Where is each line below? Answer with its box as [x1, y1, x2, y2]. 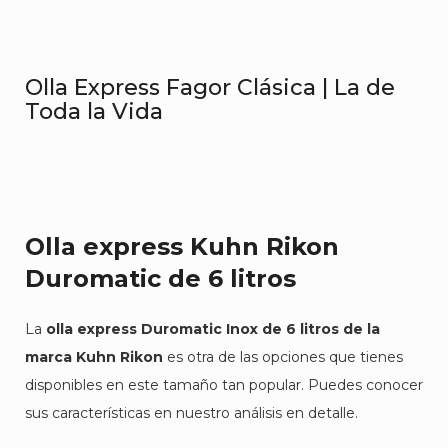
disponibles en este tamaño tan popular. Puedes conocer [25, 376, 423, 394]
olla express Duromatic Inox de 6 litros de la [46, 320, 380, 338]
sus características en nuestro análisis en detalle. [25, 404, 358, 422]
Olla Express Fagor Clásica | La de [25, 74, 395, 101]
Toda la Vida [25, 98, 163, 125]
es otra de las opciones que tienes [163, 348, 403, 366]
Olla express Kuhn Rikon [25, 232, 339, 261]
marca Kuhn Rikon [25, 348, 163, 366]
